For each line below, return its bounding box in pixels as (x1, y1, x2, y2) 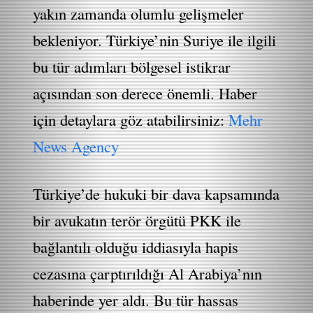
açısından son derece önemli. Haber (33, 82, 258, 103)
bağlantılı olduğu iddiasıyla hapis (33, 235, 239, 257)
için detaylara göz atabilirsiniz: (33, 108, 229, 130)
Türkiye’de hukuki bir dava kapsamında (33, 182, 280, 204)
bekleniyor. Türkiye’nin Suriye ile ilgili (33, 29, 277, 50)
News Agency (33, 135, 119, 156)
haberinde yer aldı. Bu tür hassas (33, 289, 239, 310)
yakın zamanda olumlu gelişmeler (33, 2, 245, 24)
